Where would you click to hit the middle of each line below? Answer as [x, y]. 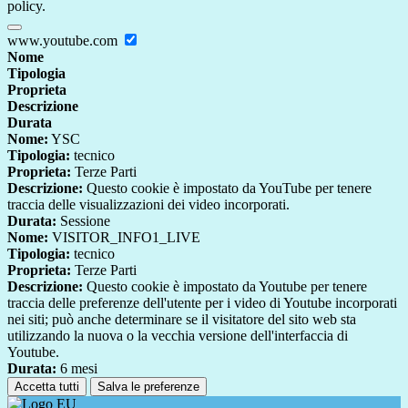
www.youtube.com [64, 41]
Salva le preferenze [148, 387]
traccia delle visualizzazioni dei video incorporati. [148, 205]
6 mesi [77, 369]
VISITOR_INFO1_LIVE [124, 238]
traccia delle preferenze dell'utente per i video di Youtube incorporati [202, 303]
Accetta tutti [47, 387]
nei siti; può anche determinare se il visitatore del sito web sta [182, 320]
